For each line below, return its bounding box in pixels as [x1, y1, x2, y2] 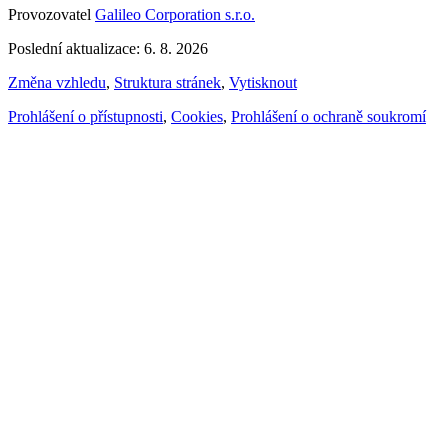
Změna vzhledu [8, 73, 106, 91]
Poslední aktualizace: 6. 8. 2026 [8, 39, 208, 57]
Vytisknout [229, 73, 297, 91]
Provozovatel [8, 5, 95, 23]
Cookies [171, 107, 223, 125]
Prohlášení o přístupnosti [8, 107, 163, 125]
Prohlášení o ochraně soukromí [231, 107, 426, 125]
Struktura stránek [114, 73, 221, 91]
